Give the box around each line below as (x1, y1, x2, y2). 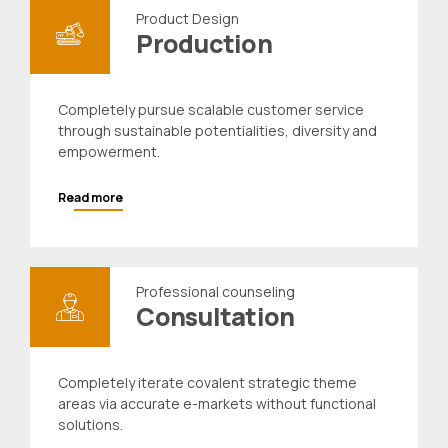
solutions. (58, 415, 123, 435)
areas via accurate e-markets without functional (58, 394, 376, 414)
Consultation (136, 299, 295, 335)
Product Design (136, 9, 240, 29)
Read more (58, 189, 123, 207)
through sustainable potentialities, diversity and (58, 121, 377, 141)
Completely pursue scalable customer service (58, 100, 364, 120)
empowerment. (58, 142, 160, 162)
